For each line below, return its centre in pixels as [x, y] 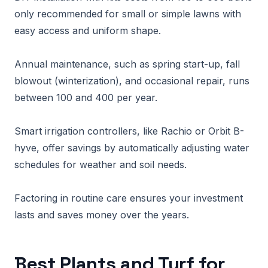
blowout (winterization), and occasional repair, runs [132, 81]
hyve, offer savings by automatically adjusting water [132, 148]
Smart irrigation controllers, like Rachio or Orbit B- [129, 131]
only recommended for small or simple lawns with [128, 14]
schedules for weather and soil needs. [100, 165]
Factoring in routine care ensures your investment [129, 198]
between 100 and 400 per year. [86, 98]
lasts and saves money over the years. [102, 215]
